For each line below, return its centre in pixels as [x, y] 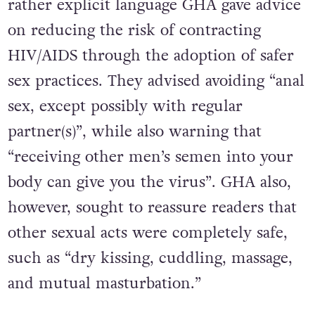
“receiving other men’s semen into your [150, 156]
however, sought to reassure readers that [152, 207]
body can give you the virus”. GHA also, [149, 182]
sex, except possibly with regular [125, 106]
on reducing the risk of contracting [134, 30]
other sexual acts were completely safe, [147, 232]
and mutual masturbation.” [104, 283]
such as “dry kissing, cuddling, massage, [150, 258]
